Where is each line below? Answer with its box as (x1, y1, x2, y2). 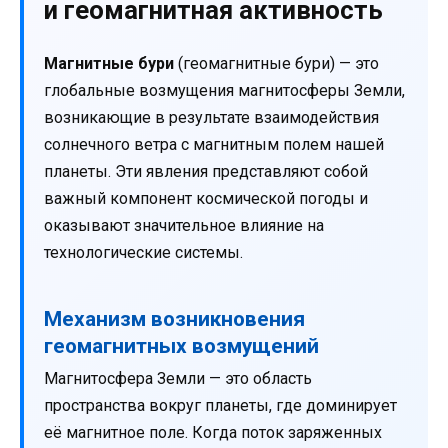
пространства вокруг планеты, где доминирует (44, 396, 397, 416)
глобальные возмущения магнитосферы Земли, (44, 81, 405, 101)
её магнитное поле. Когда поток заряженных (44, 423, 382, 443)
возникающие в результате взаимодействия (44, 108, 379, 128)
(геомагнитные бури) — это (174, 54, 379, 74)
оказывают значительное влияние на (44, 216, 324, 236)
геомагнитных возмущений (44, 334, 319, 359)
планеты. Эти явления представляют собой (44, 162, 368, 182)
